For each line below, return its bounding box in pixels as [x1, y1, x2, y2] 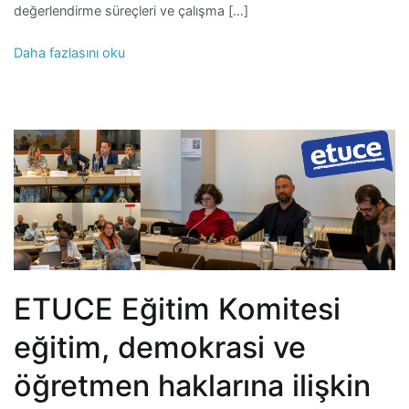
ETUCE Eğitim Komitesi [14, 290, 341, 327]
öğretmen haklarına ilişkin [14, 367, 371, 404]
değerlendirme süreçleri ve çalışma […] [14, 3, 248, 19]
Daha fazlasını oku [14, 44, 125, 60]
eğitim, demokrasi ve [14, 329, 306, 365]
